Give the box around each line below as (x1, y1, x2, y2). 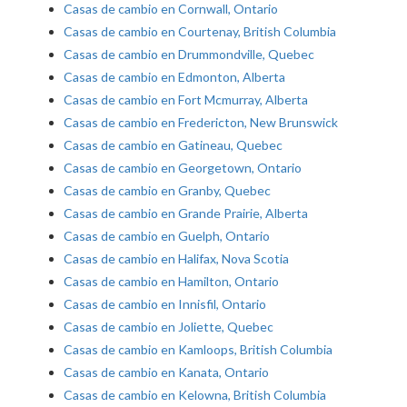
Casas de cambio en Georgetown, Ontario (64, 160, 302, 176)
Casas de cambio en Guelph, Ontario (64, 228, 270, 244)
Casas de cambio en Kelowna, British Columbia (64, 387, 326, 403)
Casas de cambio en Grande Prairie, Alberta (64, 205, 308, 222)
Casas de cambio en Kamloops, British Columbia (64, 342, 333, 358)
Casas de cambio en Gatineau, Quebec (64, 137, 283, 154)
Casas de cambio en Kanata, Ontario (64, 364, 269, 381)
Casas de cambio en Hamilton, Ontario (64, 273, 279, 290)
